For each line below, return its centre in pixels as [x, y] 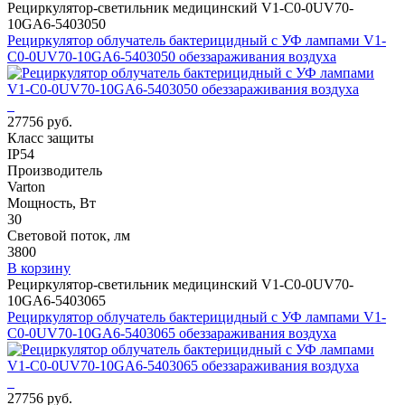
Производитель [55, 170]
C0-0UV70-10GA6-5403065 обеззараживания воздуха [172, 333]
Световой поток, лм [69, 235]
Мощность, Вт [52, 202]
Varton [26, 186]
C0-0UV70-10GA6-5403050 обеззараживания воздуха [172, 56]
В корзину [39, 268]
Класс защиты [51, 137]
